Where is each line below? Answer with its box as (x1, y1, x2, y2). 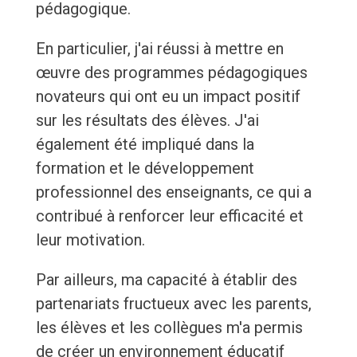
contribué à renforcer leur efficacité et (35, 206, 304, 226)
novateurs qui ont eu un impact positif (35, 87, 300, 107)
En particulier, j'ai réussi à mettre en (35, 39, 284, 59)
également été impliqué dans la (35, 135, 254, 155)
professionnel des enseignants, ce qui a (35, 182, 312, 202)
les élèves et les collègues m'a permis (35, 318, 303, 338)
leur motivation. (35, 230, 145, 250)
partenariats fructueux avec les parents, (35, 294, 312, 314)
